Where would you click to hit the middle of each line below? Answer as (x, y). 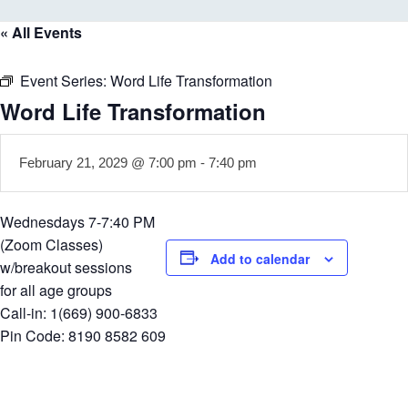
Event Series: (65, 80)
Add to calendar (260, 258)
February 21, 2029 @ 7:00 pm (108, 162)
